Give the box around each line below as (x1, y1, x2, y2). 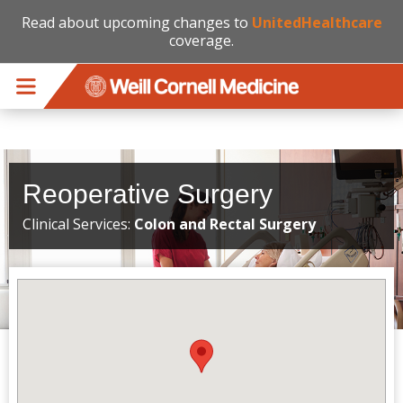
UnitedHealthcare (251, 13, 382, 32)
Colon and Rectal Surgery (134, 214, 316, 234)
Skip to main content (5, 35, 130, 53)
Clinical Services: (22, 214, 134, 234)
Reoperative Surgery (22, 179, 273, 209)
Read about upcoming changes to (21, 13, 252, 32)
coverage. (169, 31, 234, 50)
